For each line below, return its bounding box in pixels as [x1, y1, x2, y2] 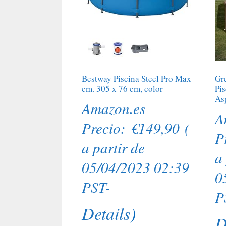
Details [82, 202, 130, 225]
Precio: [82, 118, 131, 138]
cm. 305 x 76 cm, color [82, 83, 163, 95]
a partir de [82, 137, 145, 157]
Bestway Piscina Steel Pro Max [82, 73, 191, 85]
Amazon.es [82, 98, 145, 118]
